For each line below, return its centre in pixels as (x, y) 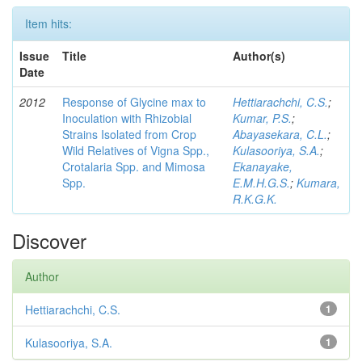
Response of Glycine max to (134, 102)
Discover (49, 241)
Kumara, (318, 183)
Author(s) (259, 56)
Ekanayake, (263, 167)
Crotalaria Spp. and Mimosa (134, 167)
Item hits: (48, 24)
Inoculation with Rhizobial (127, 118)
